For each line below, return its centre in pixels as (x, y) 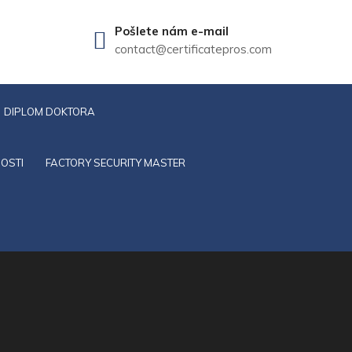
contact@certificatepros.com (193, 49)
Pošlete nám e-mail (172, 31)
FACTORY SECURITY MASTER (115, 163)
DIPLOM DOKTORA (49, 112)
